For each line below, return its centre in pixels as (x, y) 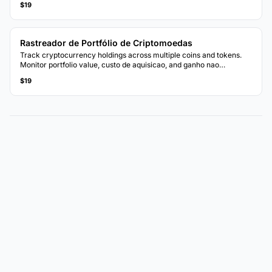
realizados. (39, 74)
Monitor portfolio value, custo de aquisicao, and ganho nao (120, 64)
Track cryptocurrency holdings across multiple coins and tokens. (131, 55)
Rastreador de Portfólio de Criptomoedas (106, 42)
